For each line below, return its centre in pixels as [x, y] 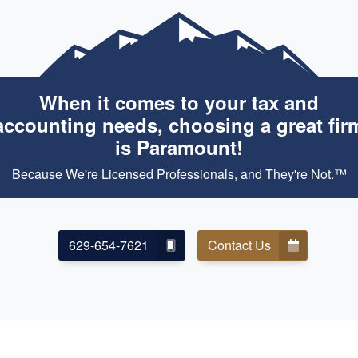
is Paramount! [179, 147]
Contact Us [239, 245]
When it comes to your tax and [179, 102]
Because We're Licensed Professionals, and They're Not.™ [179, 173]
